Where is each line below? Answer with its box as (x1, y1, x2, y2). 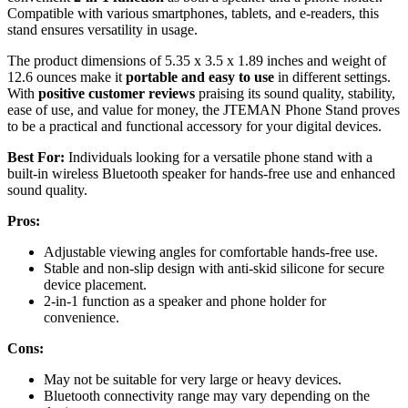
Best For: (7, 149, 65, 166)
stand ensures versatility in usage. (7, 22, 198, 38)
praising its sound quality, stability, (195, 86, 395, 102)
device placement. (44, 277, 147, 293)
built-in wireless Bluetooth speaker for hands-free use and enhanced (7, 166, 395, 182)
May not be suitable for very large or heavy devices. (44, 372, 342, 388)
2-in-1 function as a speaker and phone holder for (44, 293, 326, 310)
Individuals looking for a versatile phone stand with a (65, 149, 372, 166)
